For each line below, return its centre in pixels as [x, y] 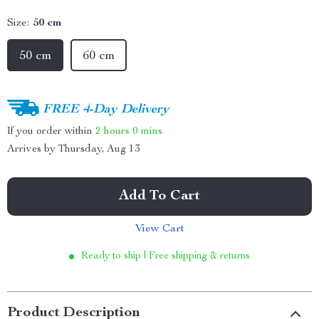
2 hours [113, 131]
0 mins [147, 131]
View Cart [159, 229]
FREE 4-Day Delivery [106, 109]
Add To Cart [159, 197]
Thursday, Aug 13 [99, 149]
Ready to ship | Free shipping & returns [166, 256]
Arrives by [33, 149]
